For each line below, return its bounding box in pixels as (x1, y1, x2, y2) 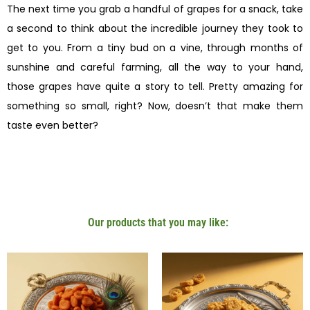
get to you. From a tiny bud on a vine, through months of (7, 40, 303, 55)
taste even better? (7, 118, 98, 132)
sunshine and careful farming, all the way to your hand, (7, 60, 303, 74)
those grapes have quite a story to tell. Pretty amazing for (7, 79, 303, 93)
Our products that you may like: (88, 216, 228, 230)
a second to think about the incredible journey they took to (7, 21, 303, 35)
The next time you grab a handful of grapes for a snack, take (7, 1, 303, 16)
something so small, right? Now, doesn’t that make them (7, 98, 303, 113)
